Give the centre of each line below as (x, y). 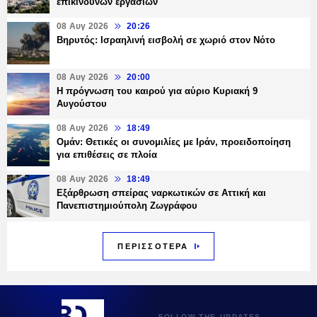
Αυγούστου (82, 104)
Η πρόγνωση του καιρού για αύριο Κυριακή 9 (157, 91)
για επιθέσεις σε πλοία (107, 155)
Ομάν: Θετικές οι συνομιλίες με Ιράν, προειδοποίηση (174, 142)
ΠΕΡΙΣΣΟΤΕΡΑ (153, 247)
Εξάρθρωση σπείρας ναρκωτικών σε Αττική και (161, 193)
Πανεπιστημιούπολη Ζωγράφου (127, 206)
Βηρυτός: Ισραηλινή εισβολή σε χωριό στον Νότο (166, 40)
